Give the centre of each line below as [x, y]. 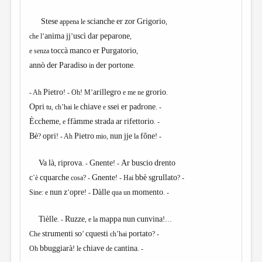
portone [121, 65]
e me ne [134, 93]
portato [141, 234]
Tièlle [44, 219]
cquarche [55, 177]
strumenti [58, 234]
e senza [40, 51]
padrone [143, 107]
